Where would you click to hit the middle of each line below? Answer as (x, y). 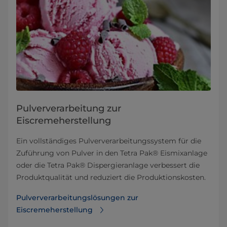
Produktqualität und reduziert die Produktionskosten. (111, 177)
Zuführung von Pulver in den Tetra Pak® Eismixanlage (112, 153)
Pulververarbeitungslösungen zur (77, 197)
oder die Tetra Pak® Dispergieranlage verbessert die (108, 165)
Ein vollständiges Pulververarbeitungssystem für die (109, 141)
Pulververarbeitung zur (69, 108)
